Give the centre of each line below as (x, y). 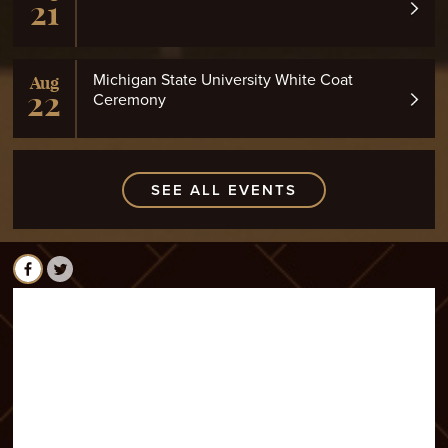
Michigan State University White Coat (223, 79)
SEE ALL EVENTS (224, 190)
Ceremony (129, 99)
